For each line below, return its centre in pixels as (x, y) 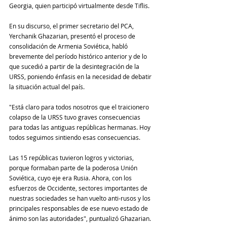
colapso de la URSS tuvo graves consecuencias (75, 117)
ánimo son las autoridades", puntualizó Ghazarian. (80, 219)
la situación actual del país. (47, 87)
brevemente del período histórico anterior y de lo (79, 56)
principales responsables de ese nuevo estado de (79, 209)
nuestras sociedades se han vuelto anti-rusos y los (81, 198)
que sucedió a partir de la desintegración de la (75, 67)
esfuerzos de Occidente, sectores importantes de (79, 188)
